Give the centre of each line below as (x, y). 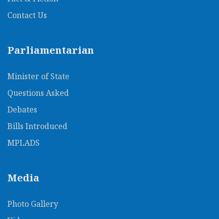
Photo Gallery (33, 204)
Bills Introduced (37, 126)
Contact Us (27, 15)
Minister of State (38, 76)
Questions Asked (38, 93)
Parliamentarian (51, 50)
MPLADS (23, 142)
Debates (22, 109)
